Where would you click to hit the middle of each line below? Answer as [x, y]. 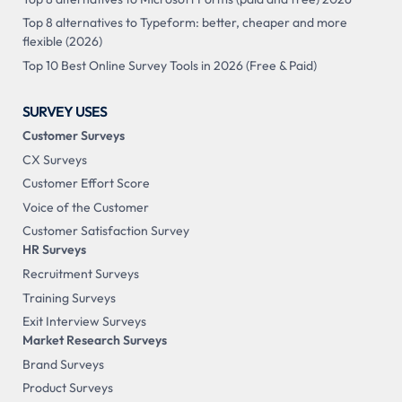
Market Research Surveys [94, 341]
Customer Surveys [73, 135]
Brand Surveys [63, 364]
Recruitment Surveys [80, 273]
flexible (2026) [62, 42]
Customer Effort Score [86, 184]
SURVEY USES [65, 112]
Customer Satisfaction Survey [105, 231]
